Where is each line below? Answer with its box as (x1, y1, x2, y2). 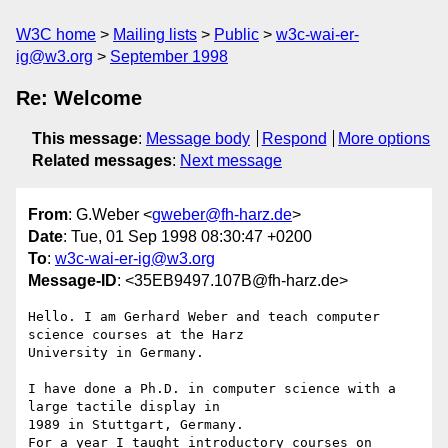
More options (338, 130, 431, 147)
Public (214, 26, 259, 43)
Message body (146, 130, 250, 147)
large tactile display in (28, 399, 220, 415)
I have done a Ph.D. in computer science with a (28, 381, 396, 397)
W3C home (16, 26, 96, 43)
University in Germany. (28, 345, 212, 361)
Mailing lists (113, 26, 197, 43)
